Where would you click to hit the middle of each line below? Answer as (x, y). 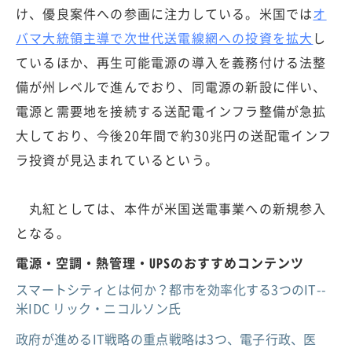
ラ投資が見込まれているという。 (117, 160)
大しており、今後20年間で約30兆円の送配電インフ (174, 136)
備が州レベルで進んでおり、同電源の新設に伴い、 (171, 87)
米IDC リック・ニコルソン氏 (99, 308)
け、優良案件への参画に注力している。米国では (165, 14)
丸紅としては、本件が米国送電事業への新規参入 (171, 209)
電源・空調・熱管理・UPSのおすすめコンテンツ (160, 263)
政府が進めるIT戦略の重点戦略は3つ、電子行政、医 (166, 339)
